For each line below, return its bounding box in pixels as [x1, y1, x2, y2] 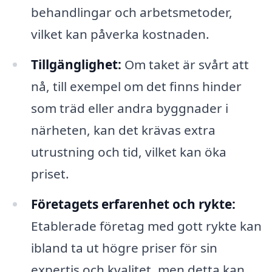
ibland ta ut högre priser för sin [30, 239, 217, 256]
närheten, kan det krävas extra [30, 121, 216, 138]
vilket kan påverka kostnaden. [30, 25, 209, 43]
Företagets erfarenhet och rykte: [30, 195, 236, 212]
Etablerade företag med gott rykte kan [30, 217, 262, 234]
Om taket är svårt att [121, 55, 249, 73]
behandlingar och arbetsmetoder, [30, 4, 233, 21]
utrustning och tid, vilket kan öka [30, 143, 226, 160]
